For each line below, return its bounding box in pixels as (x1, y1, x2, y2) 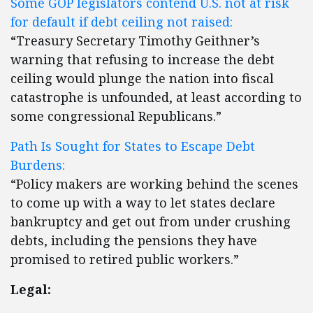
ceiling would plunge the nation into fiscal (10, 70, 274, 87)
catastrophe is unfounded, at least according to (10, 89, 302, 105)
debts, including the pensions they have (10, 232, 257, 249)
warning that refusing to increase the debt (10, 51, 275, 68)
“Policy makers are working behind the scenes (10, 175, 298, 192)
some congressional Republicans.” (10, 108, 221, 124)
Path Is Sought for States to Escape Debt (10, 138, 255, 154)
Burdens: (10, 156, 65, 173)
